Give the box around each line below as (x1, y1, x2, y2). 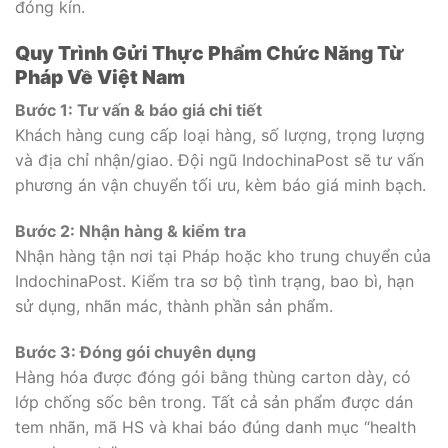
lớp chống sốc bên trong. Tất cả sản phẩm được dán (15, 391, 413, 412)
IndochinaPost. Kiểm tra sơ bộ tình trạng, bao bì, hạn (15, 270, 414, 291)
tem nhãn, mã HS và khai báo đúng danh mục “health (15, 416, 416, 437)
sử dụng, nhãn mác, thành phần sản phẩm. (15, 295, 333, 316)
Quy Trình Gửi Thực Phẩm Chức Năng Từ (15, 40, 404, 65)
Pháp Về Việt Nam (15, 64, 185, 89)
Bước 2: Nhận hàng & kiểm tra (15, 220, 246, 241)
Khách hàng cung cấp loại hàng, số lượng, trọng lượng (15, 125, 425, 146)
